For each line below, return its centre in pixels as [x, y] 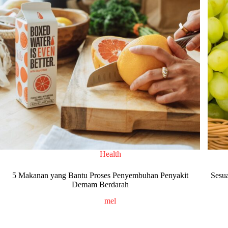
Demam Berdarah [100, 184]
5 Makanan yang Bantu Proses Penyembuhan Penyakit [100, 175]
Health [110, 154]
